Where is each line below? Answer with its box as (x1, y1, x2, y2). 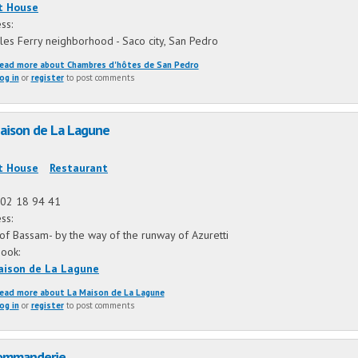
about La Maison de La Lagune (37, 286, 165, 298)
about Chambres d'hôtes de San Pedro (37, 58, 199, 70)
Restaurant (50, 160, 108, 175)
